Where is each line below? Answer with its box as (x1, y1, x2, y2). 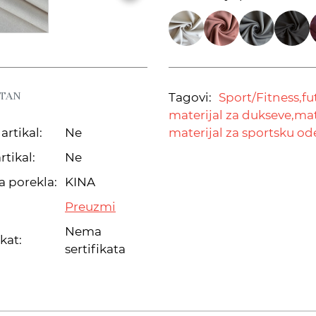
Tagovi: (169, 90, 212, 104)
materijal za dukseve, (169, 107, 294, 122)
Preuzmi (65, 199, 116, 214)
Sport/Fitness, (219, 90, 302, 104)
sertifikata (65, 241, 126, 256)
